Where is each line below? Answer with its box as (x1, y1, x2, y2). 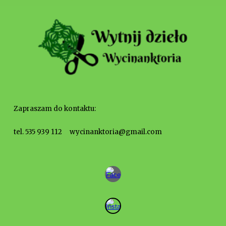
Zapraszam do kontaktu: (14, 104, 96, 114)
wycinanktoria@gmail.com (62, 128, 162, 137)
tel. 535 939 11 (14, 128, 59, 137)
